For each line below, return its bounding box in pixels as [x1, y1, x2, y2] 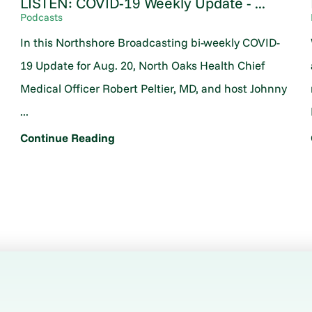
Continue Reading [19, 130, 115, 146]
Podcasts [19, 10, 63, 24]
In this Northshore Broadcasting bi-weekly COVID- [19, 34, 280, 49]
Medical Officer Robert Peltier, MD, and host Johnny [19, 80, 287, 95]
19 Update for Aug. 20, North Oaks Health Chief [19, 57, 265, 72]
